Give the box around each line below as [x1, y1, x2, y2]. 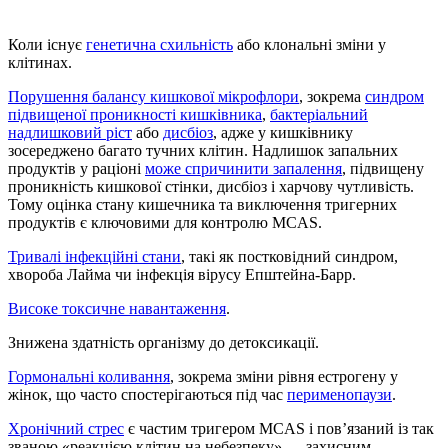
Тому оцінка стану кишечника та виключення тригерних [8, 195, 397, 213]
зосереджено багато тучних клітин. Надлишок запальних [8, 141, 398, 159]
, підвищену [342, 159, 424, 177]
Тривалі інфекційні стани [8, 247, 181, 265]
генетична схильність [86, 35, 233, 53]
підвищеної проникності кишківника [8, 105, 262, 123]
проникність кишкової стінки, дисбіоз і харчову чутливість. [8, 177, 414, 195]
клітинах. [8, 53, 72, 71]
